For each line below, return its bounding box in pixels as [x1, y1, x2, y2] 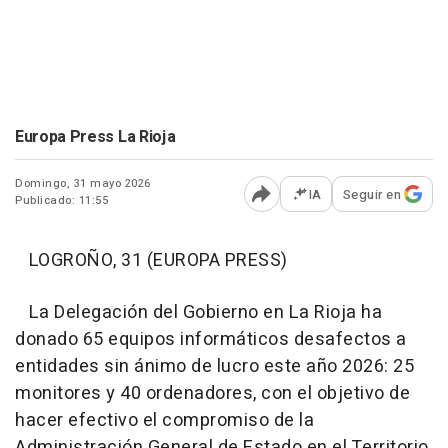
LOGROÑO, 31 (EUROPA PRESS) [15, 246, 288, 274]
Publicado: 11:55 [15, 191, 108, 209]
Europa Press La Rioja [15, 124, 176, 149]
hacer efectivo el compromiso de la [15, 406, 314, 434]
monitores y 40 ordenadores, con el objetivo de [15, 379, 410, 407]
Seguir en [342, 184, 401, 204]
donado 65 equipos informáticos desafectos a [15, 325, 407, 353]
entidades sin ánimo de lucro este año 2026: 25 [15, 352, 414, 380]
